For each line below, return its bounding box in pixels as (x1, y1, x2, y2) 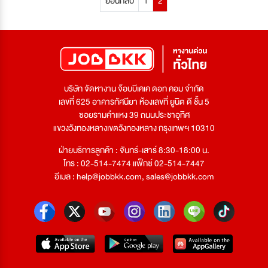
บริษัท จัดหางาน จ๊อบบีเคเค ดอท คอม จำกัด (64, 81, 204, 96)
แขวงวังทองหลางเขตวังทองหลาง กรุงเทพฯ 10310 (53, 121, 215, 136)
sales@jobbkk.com (145, 169, 214, 184)
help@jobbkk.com (76, 169, 142, 184)
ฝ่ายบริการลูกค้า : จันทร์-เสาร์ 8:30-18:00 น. (59, 143, 209, 158)
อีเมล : (54, 169, 77, 184)
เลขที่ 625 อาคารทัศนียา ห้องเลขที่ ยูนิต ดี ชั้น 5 (59, 95, 209, 109)
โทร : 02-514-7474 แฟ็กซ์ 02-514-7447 (63, 156, 205, 171)
